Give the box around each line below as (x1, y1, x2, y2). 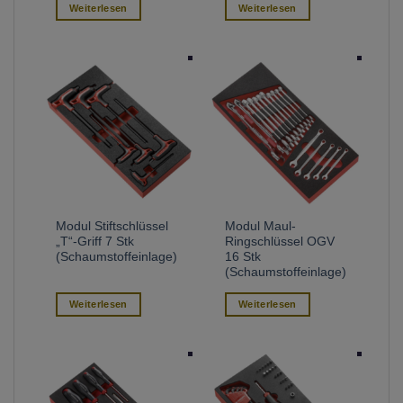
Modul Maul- (225, 219, 297, 233)
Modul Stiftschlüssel (56, 219, 169, 233)
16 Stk (225, 249, 262, 264)
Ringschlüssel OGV (225, 234, 336, 248)
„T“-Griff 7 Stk (56, 234, 135, 248)
